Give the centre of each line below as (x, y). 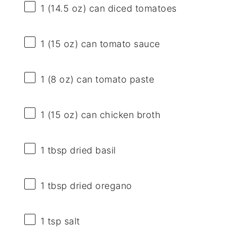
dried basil (91, 150)
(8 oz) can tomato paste (100, 79)
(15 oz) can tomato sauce (102, 44)
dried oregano (100, 186)
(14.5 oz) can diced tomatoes (111, 8)
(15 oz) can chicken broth (103, 115)
